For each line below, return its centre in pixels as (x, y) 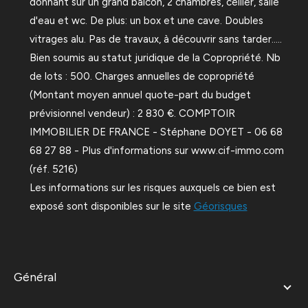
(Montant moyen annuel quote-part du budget (140, 95)
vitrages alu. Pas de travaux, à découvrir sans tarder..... (155, 39)
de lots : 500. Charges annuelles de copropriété (142, 76)
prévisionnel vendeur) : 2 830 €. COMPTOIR (132, 113)
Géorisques (220, 206)
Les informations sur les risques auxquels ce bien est (152, 187)
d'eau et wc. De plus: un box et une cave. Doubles (146, 20)
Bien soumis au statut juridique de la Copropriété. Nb (155, 57)
